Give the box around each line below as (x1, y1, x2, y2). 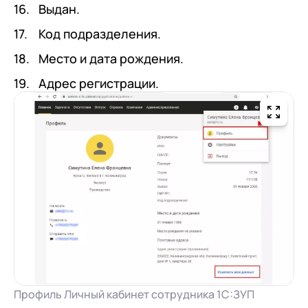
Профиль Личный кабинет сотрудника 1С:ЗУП (14, 286, 254, 302)
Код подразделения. (38, 25, 161, 43)
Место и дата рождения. (38, 50, 184, 67)
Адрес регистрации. (38, 75, 159, 92)
